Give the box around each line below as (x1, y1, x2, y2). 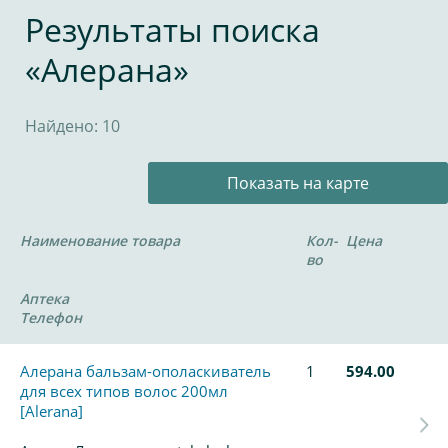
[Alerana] (20, 401, 83, 421)
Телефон (20, 308, 82, 327)
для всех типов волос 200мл (20, 381, 228, 401)
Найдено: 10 (25, 115, 120, 137)
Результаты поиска (25, 8, 320, 51)
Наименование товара (20, 231, 180, 250)
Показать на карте (227, 172, 369, 194)
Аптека (20, 289, 69, 308)
